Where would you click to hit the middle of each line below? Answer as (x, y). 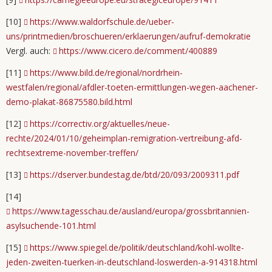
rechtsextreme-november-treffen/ (72, 153)
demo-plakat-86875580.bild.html (69, 102)
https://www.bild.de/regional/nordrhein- (106, 73)
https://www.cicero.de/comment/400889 (138, 51)
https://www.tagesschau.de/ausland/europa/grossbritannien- (131, 211)
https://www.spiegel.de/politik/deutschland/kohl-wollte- (137, 247)
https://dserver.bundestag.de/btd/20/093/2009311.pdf (134, 175)
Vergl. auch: (29, 51)
